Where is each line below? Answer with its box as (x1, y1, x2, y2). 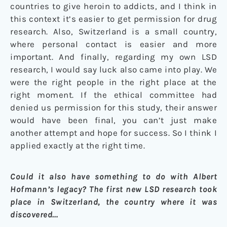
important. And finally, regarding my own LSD (10, 52, 217, 62)
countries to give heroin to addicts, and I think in (10, 1, 217, 12)
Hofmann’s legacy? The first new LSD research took (10, 184, 217, 195)
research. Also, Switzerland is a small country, (10, 26, 217, 37)
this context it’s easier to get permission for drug (10, 14, 217, 24)
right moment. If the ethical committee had (10, 90, 217, 100)
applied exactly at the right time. (10, 140, 145, 151)
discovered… (10, 209, 58, 220)
